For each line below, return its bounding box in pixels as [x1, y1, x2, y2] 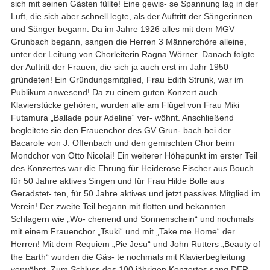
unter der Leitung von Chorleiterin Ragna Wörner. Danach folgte [10, 49, 255, 59]
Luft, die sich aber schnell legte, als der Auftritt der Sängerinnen [10, 11, 253, 21]
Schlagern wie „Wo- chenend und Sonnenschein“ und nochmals [10, 213, 254, 224]
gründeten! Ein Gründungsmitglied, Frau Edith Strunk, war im [10, 74, 243, 84]
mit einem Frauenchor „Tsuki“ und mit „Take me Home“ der [10, 226, 235, 236]
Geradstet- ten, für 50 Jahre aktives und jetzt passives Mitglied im [10, 188, 260, 198]
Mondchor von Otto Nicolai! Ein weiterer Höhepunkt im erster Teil [10, 150, 257, 160]
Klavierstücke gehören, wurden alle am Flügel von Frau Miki [10, 99, 239, 110]
